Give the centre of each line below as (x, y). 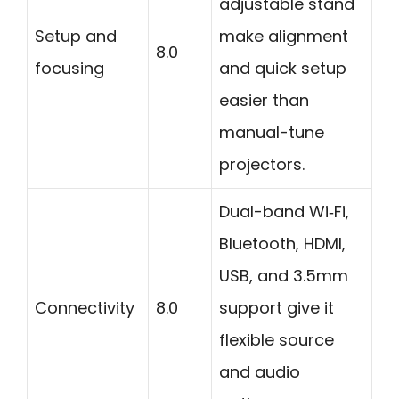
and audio (260, 372)
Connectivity (85, 308)
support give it (277, 308)
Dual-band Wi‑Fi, (284, 212)
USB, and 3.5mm (284, 276)
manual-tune (272, 133)
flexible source (277, 340)
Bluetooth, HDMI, (282, 244)
